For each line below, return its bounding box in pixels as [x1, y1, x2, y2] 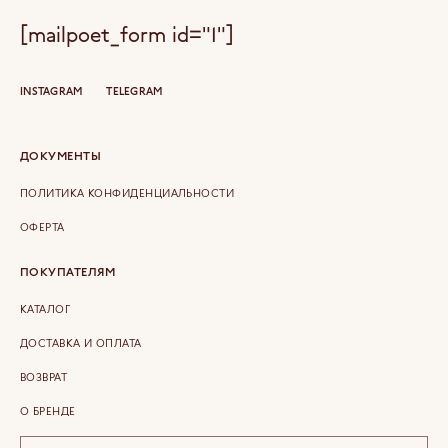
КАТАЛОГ [20, 301, 71, 316]
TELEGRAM [106, 83, 163, 98]
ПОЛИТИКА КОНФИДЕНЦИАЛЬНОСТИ [20, 185, 235, 200]
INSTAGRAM [20, 83, 83, 98]
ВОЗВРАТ [20, 369, 68, 384]
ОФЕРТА [20, 219, 65, 234]
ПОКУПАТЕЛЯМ [20, 263, 116, 279]
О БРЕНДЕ [20, 403, 76, 418]
